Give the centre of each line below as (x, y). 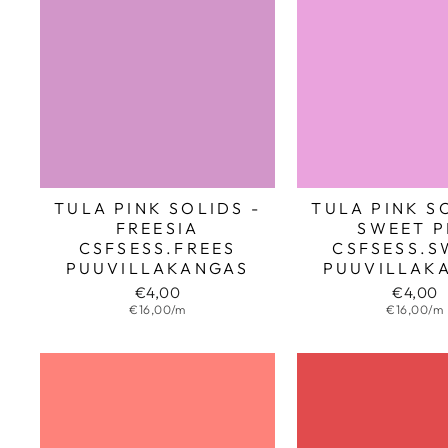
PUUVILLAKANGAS (157, 267)
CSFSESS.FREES (157, 247)
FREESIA (157, 227)
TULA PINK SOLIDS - (157, 207)
